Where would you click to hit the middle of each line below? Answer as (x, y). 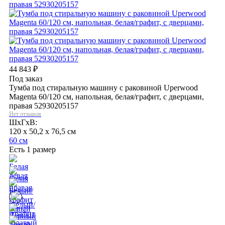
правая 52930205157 (44, 105)
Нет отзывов (25, 114)
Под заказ (26, 78)
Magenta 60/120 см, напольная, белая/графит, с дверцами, (106, 96)
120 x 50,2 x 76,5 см (42, 131)
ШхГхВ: (23, 122)
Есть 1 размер (32, 149)
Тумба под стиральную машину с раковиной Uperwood (103, 87)
